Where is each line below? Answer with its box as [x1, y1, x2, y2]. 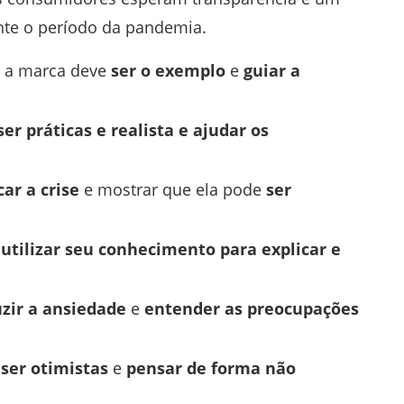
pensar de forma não [126, 356, 296, 379]
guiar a [243, 59, 300, 81]
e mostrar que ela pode [79, 178, 266, 200]
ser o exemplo [111, 59, 225, 81]
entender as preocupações [144, 297, 359, 319]
